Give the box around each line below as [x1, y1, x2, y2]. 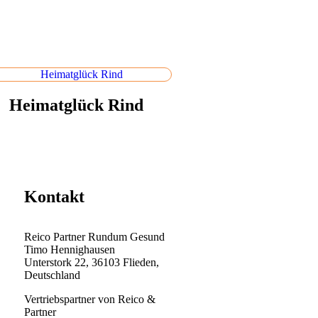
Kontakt [24, 187, 84, 206]
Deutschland [24, 268, 80, 281]
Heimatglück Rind [9, 95, 143, 114]
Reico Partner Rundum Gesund [24, 230, 165, 243]
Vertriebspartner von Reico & [24, 292, 155, 305]
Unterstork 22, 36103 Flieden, [24, 256, 159, 268]
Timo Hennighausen [24, 243, 115, 256]
